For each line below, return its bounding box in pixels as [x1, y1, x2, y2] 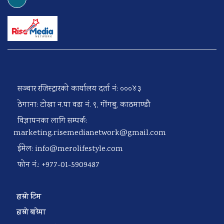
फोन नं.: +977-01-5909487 [13, 159, 99, 171]
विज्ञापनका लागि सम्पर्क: [13, 115, 87, 127]
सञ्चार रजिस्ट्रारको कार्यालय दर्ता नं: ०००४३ [13, 83, 141, 95]
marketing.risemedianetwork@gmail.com [13, 127, 166, 139]
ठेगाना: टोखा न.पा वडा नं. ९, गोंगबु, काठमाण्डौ [13, 99, 150, 111]
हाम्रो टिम [16, 191, 45, 203]
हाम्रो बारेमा [16, 206, 49, 218]
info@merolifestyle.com [35, 143, 123, 155]
